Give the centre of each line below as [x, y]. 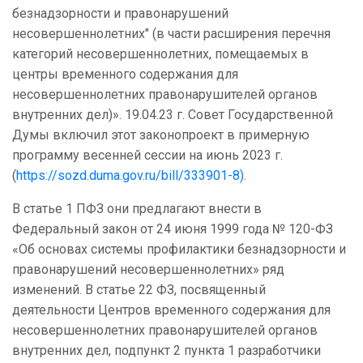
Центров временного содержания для [214, 310]
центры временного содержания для [125, 75]
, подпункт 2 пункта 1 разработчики [215, 351]
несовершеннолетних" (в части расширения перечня [171, 34]
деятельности [55, 310]
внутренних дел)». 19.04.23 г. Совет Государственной [173, 115]
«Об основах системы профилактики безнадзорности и [179, 250]
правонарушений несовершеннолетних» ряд [148, 270]
